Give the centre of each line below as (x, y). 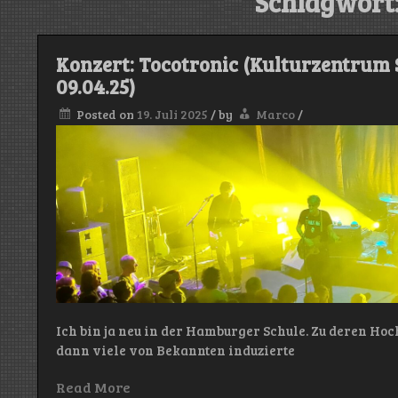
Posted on (107, 115)
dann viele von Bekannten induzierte (175, 350)
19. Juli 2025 (172, 115)
